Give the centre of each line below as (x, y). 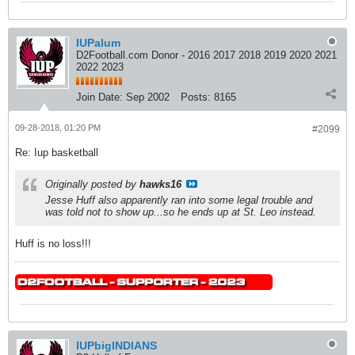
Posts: (196, 97)
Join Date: (99, 97)
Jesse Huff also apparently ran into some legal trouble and (179, 200)
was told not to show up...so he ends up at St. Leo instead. (181, 212)
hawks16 (160, 184)
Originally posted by (92, 184)
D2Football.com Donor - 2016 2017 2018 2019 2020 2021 (206, 55)
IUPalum (98, 43)
